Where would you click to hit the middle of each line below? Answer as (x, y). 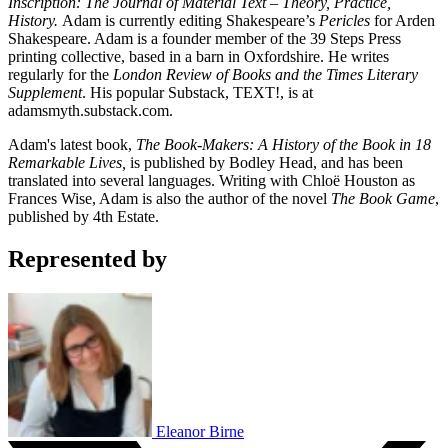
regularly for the (58, 74)
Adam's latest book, (72, 144)
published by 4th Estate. (83, 216)
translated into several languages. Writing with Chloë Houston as (211, 180)
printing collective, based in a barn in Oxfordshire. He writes (198, 56)
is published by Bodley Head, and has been (264, 162)
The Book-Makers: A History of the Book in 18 (283, 144)
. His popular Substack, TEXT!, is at (197, 92)
